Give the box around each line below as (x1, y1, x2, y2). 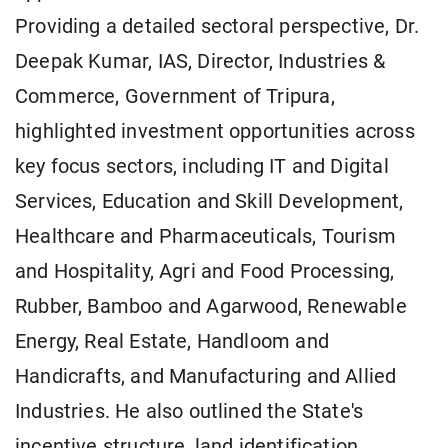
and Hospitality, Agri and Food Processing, (15, 260, 395, 284)
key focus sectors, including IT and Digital (15, 155, 389, 179)
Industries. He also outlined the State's (15, 400, 364, 424)
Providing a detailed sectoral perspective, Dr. (15, 15, 420, 39)
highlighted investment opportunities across (15, 120, 415, 144)
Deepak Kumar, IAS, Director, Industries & (15, 50, 386, 74)
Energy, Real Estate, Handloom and (15, 330, 329, 354)
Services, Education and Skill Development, (15, 190, 404, 214)
